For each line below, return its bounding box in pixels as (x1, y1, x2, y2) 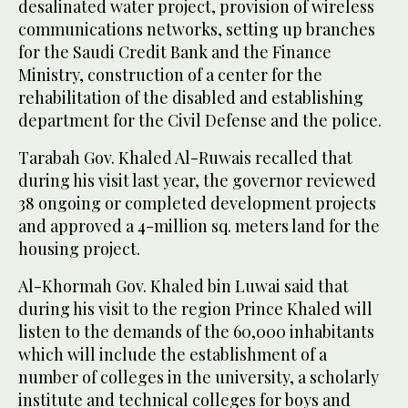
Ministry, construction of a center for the (18, 63, 322, 86)
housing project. (18, 237, 140, 260)
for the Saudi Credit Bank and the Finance (18, 40, 331, 63)
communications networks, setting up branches (18, 17, 375, 40)
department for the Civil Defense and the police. (18, 108, 382, 131)
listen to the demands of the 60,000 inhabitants (18, 320, 374, 342)
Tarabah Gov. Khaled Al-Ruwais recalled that (18, 146, 352, 168)
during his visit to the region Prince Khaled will (18, 297, 372, 320)
